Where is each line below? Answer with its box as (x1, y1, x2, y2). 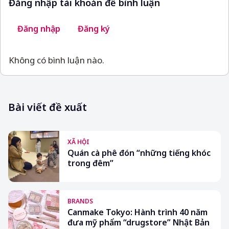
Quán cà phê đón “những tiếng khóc (67, 147, 211, 159)
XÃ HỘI (67, 138, 89, 147)
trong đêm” (67, 157, 113, 169)
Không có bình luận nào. (9, 54, 104, 66)
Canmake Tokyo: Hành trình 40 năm (67, 207, 208, 218)
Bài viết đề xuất (8, 100, 87, 114)
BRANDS (67, 197, 93, 206)
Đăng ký (78, 23, 110, 35)
